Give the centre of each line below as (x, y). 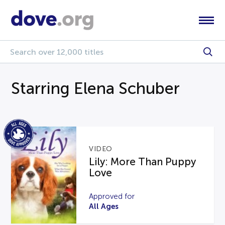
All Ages (104, 206)
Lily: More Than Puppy (143, 161)
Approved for (112, 196)
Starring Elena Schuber (96, 88)
